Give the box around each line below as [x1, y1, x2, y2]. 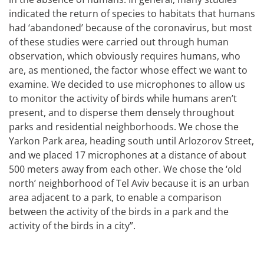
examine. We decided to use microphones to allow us [9, 77, 245, 91]
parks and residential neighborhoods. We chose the [9, 120, 239, 133]
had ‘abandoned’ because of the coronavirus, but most [9, 21, 252, 34]
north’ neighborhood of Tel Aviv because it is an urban [9, 176, 249, 190]
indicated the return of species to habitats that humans [9, 6, 255, 20]
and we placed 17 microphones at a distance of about [9, 148, 246, 161]
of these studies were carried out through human [9, 35, 229, 48]
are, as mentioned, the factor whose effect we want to [9, 63, 247, 77]
